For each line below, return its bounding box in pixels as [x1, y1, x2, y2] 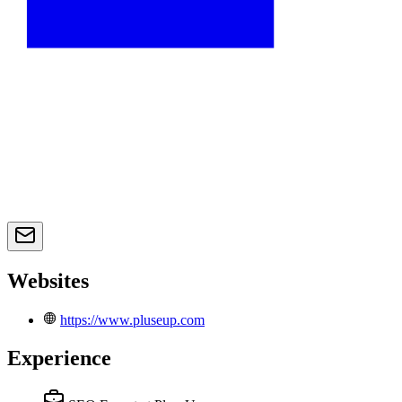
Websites [7, 269, 89, 293]
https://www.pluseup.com [60, 312, 205, 328]
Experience [7, 345, 111, 370]
